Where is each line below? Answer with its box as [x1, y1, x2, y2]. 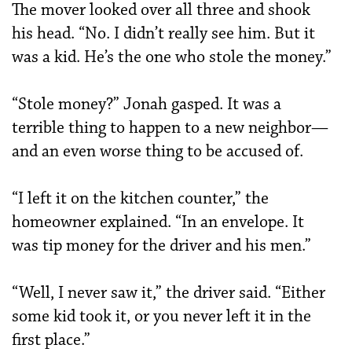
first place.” [12, 329, 90, 350]
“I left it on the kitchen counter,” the [12, 188, 269, 209]
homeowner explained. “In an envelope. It [12, 211, 304, 233]
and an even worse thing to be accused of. [12, 141, 303, 162]
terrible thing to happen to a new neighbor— [12, 117, 328, 138]
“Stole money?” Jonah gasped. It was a [12, 93, 281, 115]
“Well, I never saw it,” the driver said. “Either [12, 282, 325, 303]
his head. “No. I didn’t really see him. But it [12, 23, 315, 44]
